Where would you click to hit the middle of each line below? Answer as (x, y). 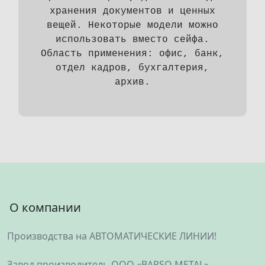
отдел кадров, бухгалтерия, (132, 68)
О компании (45, 207)
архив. (132, 82)
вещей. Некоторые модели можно (132, 25)
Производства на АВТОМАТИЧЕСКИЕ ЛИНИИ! (112, 236)
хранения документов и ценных (132, 11)
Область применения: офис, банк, (132, 54)
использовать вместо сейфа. (132, 40)
